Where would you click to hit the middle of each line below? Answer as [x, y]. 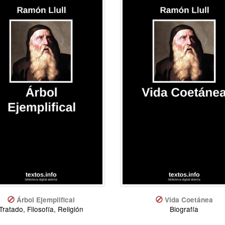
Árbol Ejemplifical [45, 199]
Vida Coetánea [189, 199]
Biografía [184, 209]
